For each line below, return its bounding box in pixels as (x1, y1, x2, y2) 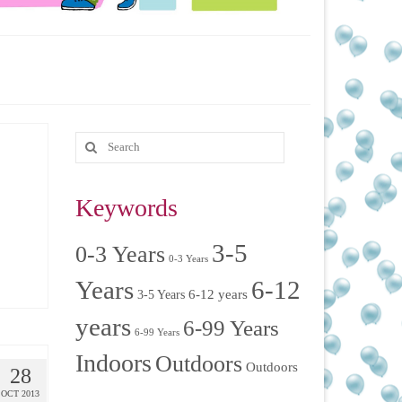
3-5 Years (136, 287, 185, 301)
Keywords (74, 193, 178, 222)
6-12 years (188, 286, 248, 301)
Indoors (74, 348, 152, 377)
